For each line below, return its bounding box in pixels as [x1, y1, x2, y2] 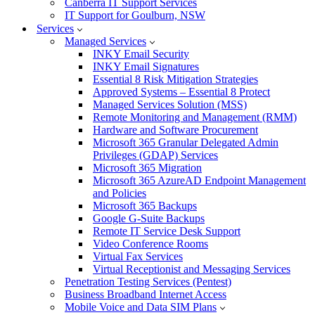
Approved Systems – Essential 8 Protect [93, 86, 270, 98]
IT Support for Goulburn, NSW [65, 9, 205, 21]
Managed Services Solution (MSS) [93, 98, 247, 110]
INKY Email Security [93, 48, 189, 60]
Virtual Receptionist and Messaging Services [93, 263, 290, 275]
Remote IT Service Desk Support [93, 225, 240, 237]
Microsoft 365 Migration [93, 162, 202, 174]
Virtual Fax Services [93, 250, 183, 262]
